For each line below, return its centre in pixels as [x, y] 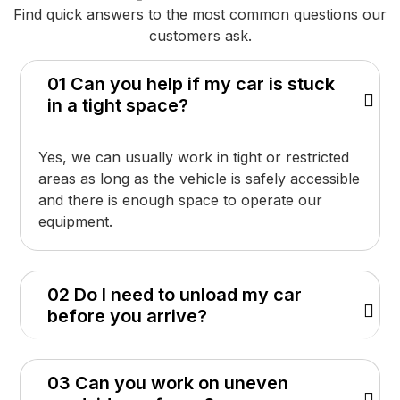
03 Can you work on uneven [168, 383]
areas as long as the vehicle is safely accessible [200, 178]
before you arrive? [128, 316]
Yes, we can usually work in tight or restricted [194, 157]
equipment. [76, 221]
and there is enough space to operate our [181, 200]
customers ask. [200, 36]
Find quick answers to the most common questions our [200, 15]
